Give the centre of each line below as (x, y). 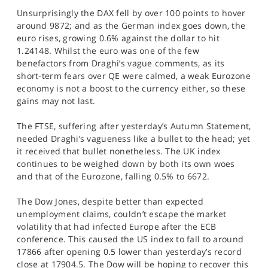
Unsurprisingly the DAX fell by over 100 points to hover (131, 13)
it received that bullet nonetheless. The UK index (119, 151)
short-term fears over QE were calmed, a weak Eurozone (134, 76)
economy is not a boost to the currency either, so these (131, 88)
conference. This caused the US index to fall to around (130, 239)
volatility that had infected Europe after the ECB (117, 226)
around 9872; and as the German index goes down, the (131, 25)
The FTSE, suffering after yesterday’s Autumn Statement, (134, 126)
